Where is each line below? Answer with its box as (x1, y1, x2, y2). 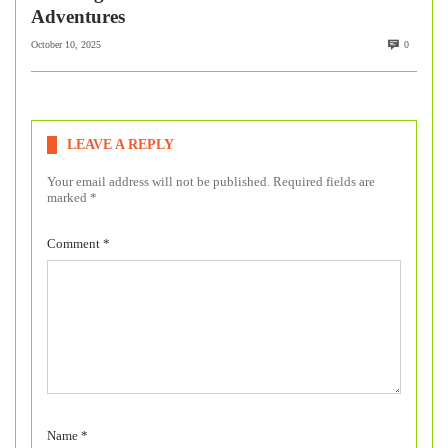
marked (47, 190, 90, 206)
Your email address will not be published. (47, 174, 270, 190)
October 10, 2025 (31, 39, 101, 51)
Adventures (31, 5, 125, 27)
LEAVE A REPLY (67, 137, 174, 153)
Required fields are (273, 174, 375, 190)
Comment (47, 236, 103, 252)
